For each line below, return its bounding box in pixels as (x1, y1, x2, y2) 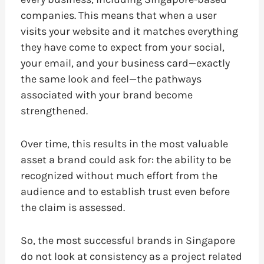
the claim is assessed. (20, 200, 125, 214)
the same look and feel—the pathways (20, 72, 202, 86)
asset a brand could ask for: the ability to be (20, 153, 231, 166)
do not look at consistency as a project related (20, 249, 242, 263)
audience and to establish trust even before (20, 184, 230, 198)
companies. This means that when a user (20, 9, 217, 22)
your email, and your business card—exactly (20, 57, 230, 70)
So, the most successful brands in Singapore (20, 233, 235, 247)
